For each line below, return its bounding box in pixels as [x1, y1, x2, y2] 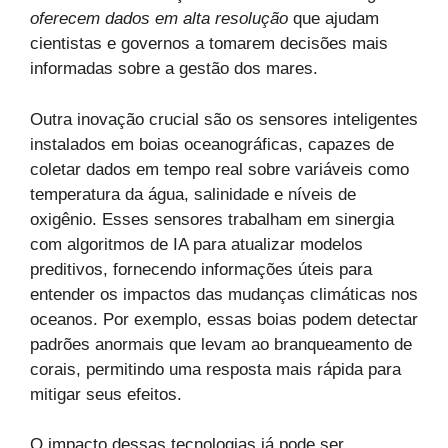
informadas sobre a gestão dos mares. [30, 59, 318, 79]
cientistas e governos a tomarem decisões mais [30, 34, 388, 54]
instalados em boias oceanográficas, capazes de [30, 134, 394, 154]
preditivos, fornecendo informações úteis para [30, 259, 372, 279]
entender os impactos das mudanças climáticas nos [30, 284, 418, 304]
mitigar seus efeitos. [30, 384, 182, 404]
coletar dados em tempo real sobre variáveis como [30, 159, 409, 179]
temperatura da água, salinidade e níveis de [30, 184, 356, 204]
